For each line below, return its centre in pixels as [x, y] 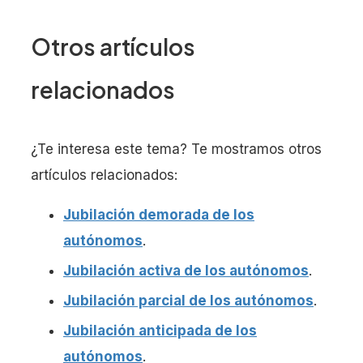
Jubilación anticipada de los [160, 330]
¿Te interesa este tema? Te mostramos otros [176, 149]
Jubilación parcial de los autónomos [188, 301]
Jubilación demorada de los [159, 215]
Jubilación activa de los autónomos [186, 271]
